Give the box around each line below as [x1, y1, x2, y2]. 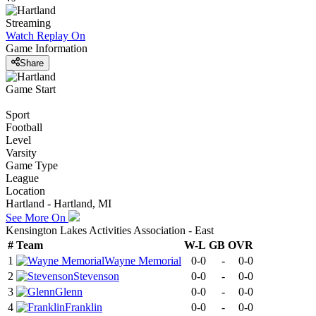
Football [6, 121, 42, 133]
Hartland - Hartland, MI [6, 197, 111, 209]
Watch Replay [6, 30, 68, 42]
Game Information [6, 42, 87, 55]
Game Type [6, 159, 58, 171]
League [6, 171, 39, 184]
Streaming [6, 17, 51, 30]
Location [6, 184, 45, 197]
